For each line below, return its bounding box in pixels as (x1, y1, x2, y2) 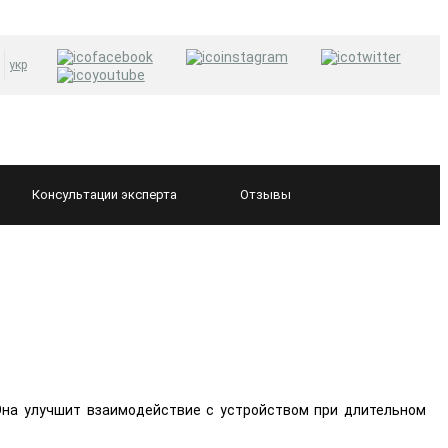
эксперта (121, 187, 177, 203)
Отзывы (240, 187, 291, 203)
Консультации (32, 187, 121, 203)
